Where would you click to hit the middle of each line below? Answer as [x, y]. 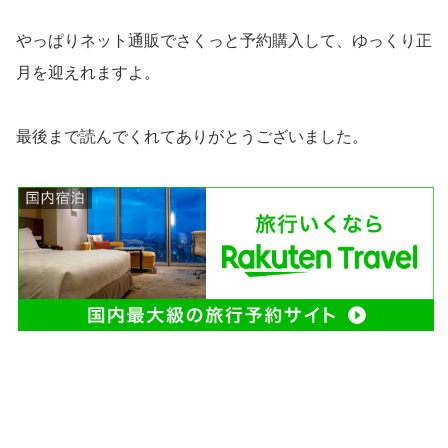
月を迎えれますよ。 [88, 72]
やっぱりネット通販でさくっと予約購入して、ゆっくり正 [224, 40]
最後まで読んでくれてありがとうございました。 [192, 136]
